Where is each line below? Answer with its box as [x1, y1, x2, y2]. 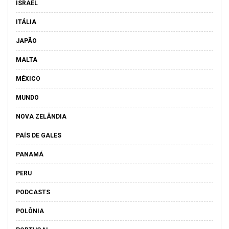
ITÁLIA [16, 18, 36, 26]
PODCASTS [16, 189, 50, 196]
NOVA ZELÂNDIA [16, 113, 66, 120]
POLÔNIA [16, 208, 44, 215]
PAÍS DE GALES [16, 132, 61, 139]
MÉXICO [16, 75, 40, 82]
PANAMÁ [16, 151, 43, 158]
